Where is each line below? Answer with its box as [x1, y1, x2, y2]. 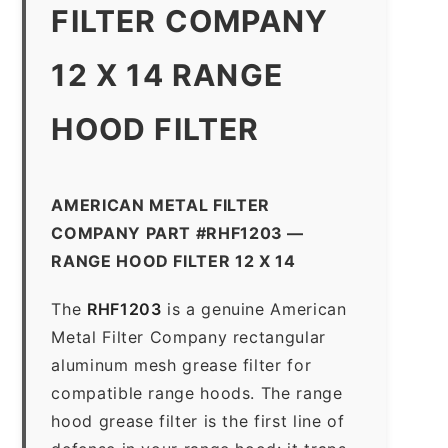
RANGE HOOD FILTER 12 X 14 [51, 250, 296, 271]
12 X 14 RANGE [51, 56, 283, 93]
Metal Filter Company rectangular [51, 326, 326, 347]
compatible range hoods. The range [51, 382, 343, 403]
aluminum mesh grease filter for [51, 354, 312, 375]
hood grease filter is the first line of [51, 410, 345, 431]
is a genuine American [161, 298, 347, 319]
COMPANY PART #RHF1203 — [51, 222, 305, 243]
